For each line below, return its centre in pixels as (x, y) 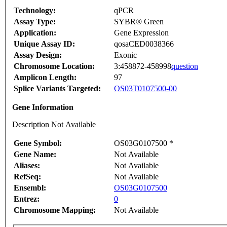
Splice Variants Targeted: (57, 89)
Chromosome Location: (54, 66)
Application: (35, 33)
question (185, 66)
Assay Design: (38, 55)
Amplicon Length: (45, 78)
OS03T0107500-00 (145, 89)
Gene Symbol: (38, 143)
